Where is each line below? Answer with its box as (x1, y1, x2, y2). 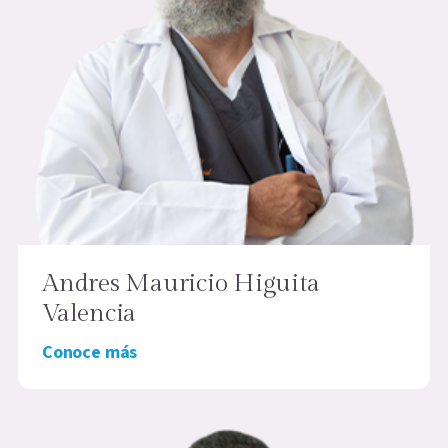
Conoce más (42, 339, 138, 365)
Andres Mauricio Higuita (42, 268, 320, 298)
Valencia (42, 298, 136, 328)
